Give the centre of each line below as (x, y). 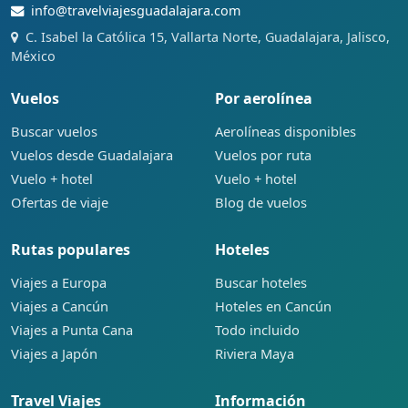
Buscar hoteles (261, 283)
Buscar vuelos (54, 132)
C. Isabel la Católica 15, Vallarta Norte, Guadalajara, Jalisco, (208, 37)
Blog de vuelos (261, 203)
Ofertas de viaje (60, 203)
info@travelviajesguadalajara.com (136, 11)
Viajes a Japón (54, 354)
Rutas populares (71, 250)
